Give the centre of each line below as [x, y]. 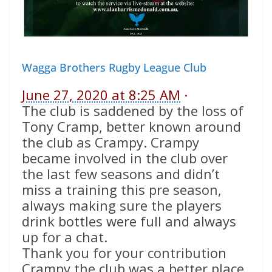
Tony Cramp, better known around [131, 127]
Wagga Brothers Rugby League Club [114, 68]
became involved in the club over [125, 158]
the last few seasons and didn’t [121, 174]
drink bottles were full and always [129, 221]
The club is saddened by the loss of [133, 111]
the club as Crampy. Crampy [110, 142]
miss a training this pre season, [122, 190]
